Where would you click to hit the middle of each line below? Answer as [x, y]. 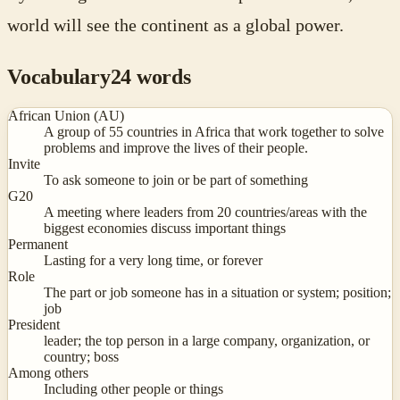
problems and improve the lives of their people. [176, 148]
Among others [48, 373]
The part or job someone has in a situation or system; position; [217, 293]
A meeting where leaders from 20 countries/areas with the [205, 212]
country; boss [81, 357]
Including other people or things [133, 389]
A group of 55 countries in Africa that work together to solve [214, 132]
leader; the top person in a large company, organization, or [207, 341]
